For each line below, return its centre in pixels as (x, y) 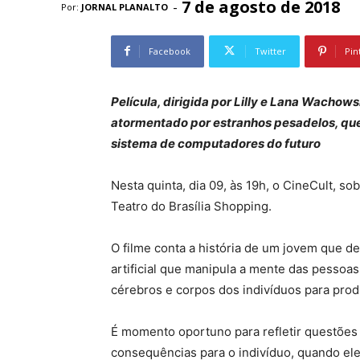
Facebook (170, 51)
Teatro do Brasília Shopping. (191, 206)
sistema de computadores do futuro (216, 143)
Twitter (270, 51)
